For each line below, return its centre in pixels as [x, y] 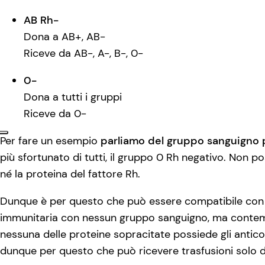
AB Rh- [41, 20]
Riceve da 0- [55, 114]
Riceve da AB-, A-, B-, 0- [83, 54]
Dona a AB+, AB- [64, 37]
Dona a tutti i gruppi [73, 97]
